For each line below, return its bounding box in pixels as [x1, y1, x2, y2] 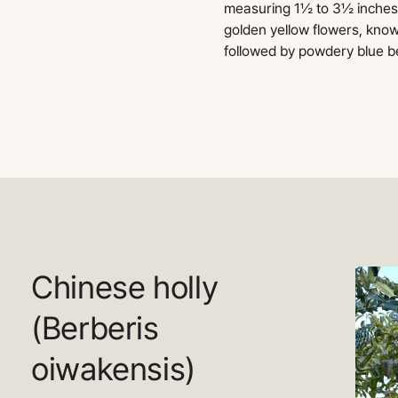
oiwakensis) [31, 349, 196, 387]
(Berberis [31, 308, 159, 346]
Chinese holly [31, 267, 219, 306]
